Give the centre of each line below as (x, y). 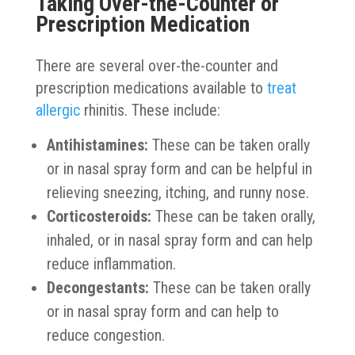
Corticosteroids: (99, 216)
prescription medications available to (151, 88)
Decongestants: (97, 287)
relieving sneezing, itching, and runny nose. (177, 192)
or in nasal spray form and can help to (162, 311)
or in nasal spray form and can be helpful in (179, 168)
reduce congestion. (105, 335)
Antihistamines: (97, 145)
